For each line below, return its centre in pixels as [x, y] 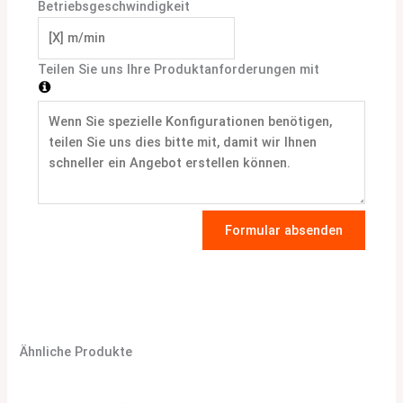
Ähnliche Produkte [76, 352]
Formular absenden [283, 231]
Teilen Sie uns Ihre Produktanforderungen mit [179, 69]
